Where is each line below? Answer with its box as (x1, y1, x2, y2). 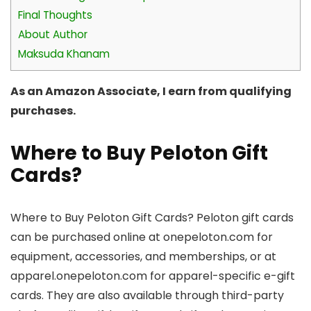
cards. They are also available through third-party (10, 287, 284, 303)
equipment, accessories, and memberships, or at (10, 248, 276, 264)
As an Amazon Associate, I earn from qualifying (10, 83, 292, 99)
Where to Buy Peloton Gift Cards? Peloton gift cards (10, 209, 294, 226)
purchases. (10, 102, 76, 119)
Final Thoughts (18, 7, 92, 22)
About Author (18, 26, 87, 42)
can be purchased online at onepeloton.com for (10, 228, 273, 245)
